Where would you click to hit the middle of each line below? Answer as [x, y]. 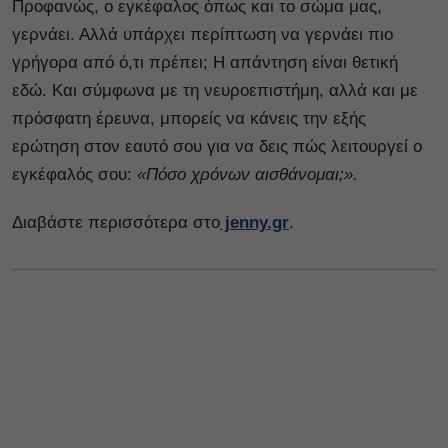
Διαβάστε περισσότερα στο [116, 223]
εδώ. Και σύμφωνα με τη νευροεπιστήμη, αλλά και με [215, 91]
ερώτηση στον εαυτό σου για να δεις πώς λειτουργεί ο [217, 147]
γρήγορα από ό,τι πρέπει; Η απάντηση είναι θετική [205, 63]
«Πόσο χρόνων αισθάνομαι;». [247, 175]
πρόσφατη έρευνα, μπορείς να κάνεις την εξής [189, 119]
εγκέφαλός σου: [74, 175]
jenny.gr [254, 223]
